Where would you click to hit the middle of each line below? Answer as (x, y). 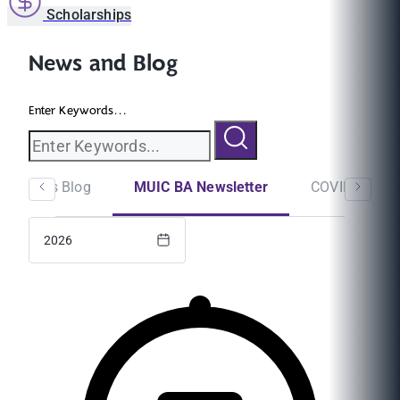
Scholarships (89, 15)
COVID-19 (342, 187)
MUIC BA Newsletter (200, 187)
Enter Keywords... (78, 110)
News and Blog (103, 63)
